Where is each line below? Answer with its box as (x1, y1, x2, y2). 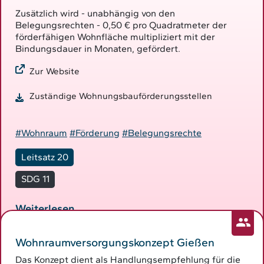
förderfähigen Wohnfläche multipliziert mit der (15, 31, 215, 43)
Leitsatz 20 (21, 151, 68, 163)
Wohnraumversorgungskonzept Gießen (15, 235, 214, 249)
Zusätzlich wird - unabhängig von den (15, 8, 175, 19)
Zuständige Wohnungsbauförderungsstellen (29, 90, 212, 101)
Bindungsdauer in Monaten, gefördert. (15, 43, 180, 55)
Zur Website (29, 66, 80, 77)
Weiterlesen (15, 202, 74, 216)
